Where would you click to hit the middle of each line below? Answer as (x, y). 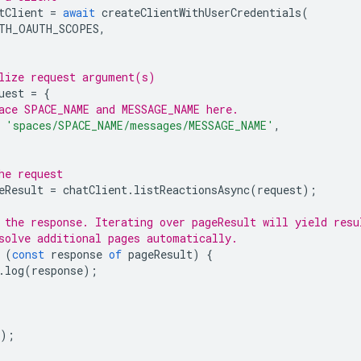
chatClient (95, 189)
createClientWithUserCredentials (201, 12)
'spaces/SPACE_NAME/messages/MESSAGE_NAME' (140, 125)
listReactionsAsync (192, 189)
